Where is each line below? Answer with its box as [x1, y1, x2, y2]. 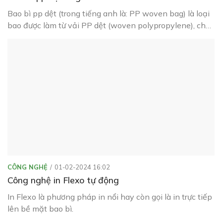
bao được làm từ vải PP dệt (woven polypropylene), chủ [7, 20, 210, 31]
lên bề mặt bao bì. [7, 203, 73, 214]
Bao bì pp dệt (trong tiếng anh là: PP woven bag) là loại [7, 8, 210, 19]
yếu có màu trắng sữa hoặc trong [7, 32, 126, 43]
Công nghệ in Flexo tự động [7, 174, 119, 185]
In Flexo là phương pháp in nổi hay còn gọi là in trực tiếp [7, 191, 212, 202]
